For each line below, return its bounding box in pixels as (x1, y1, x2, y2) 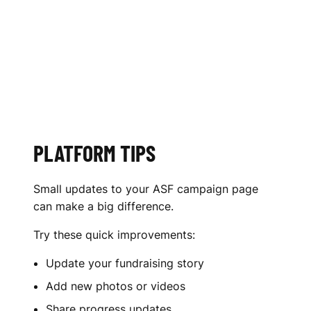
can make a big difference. (33, 199, 174, 214)
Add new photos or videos (46, 279, 185, 294)
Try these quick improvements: (33, 228, 195, 242)
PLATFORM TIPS (33, 140, 155, 167)
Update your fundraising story (46, 256, 204, 271)
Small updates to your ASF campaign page (33, 182, 258, 196)
